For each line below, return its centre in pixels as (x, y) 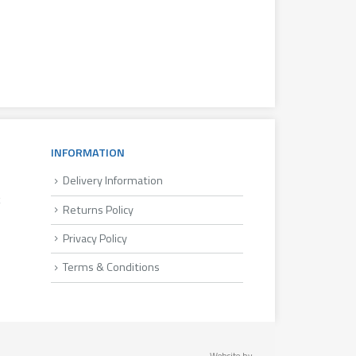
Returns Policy (98, 209)
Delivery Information (112, 181)
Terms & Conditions (111, 267)
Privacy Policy (95, 238)
